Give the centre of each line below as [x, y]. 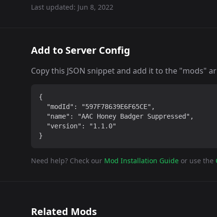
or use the [197, 161]
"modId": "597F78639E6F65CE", [97, 107]
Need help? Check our [67, 161]
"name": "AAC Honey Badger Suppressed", [116, 116]
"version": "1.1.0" [77, 126]
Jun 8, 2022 [95, 7]
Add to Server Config [81, 50]
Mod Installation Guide [141, 161]
